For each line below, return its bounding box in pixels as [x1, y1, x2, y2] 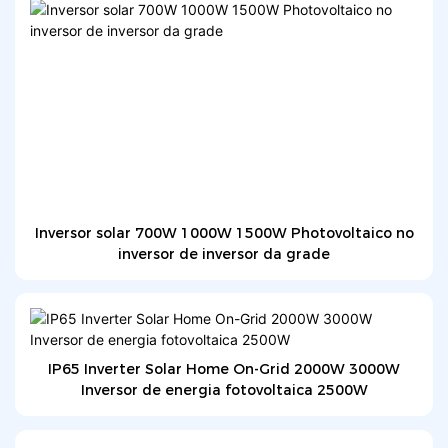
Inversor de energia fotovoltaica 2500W [80, 381, 368, 400]
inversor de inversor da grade [118, 244, 330, 263]
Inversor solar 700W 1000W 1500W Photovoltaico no [34, 223, 414, 242]
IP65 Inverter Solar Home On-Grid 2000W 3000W [48, 360, 400, 379]
